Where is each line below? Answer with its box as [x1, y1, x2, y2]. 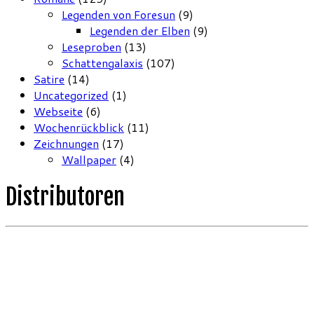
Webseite [34, 103, 83, 120]
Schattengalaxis [62, 55, 143, 71]
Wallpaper [62, 151, 116, 168]
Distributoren [6, 182, 125, 211]
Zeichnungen [34, 135, 99, 152]
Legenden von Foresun [62, 6, 175, 23]
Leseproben [62, 39, 121, 55]
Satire [34, 71, 64, 88]
